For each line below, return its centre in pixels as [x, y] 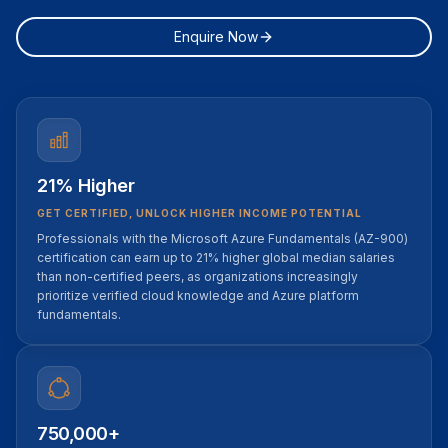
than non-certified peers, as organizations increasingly [197, 276]
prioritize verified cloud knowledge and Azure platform [198, 295]
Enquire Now [216, 36]
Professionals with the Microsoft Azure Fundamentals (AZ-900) [222, 238]
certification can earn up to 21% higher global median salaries [216, 257]
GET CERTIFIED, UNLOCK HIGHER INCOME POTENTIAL [199, 213]
